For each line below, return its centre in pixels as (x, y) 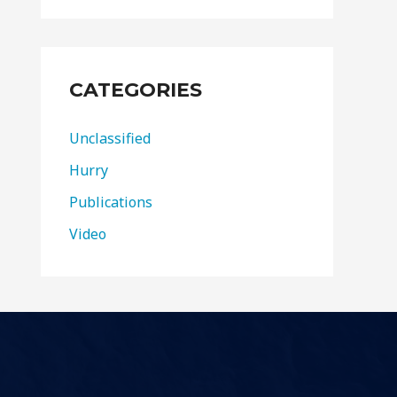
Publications (111, 202)
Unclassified (110, 138)
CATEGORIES (136, 90)
